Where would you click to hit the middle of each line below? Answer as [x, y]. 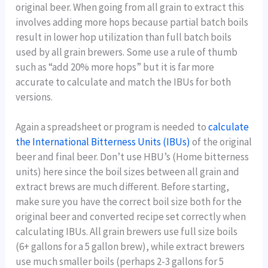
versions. [34, 97]
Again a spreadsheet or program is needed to [112, 127]
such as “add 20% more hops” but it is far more [115, 67]
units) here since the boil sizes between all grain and [128, 172]
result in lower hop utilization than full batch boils [124, 37]
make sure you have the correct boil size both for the [129, 202]
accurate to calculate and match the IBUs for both [124, 82]
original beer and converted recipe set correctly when [131, 217]
